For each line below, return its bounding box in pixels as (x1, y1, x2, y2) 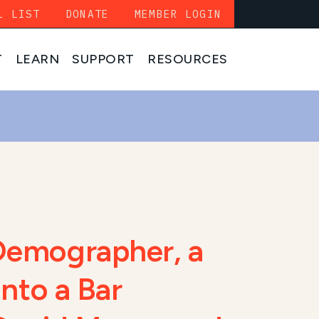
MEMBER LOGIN (135, 7, 221, 21)
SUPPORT (72, 51, 135, 68)
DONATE (66, 7, 110, 21)
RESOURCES (147, 51, 228, 68)
